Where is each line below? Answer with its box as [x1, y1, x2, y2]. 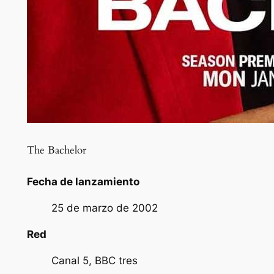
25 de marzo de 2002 [51, 202, 158, 215]
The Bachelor [26, 143, 86, 158]
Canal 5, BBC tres [51, 254, 138, 267]
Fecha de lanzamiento [26, 176, 139, 188]
